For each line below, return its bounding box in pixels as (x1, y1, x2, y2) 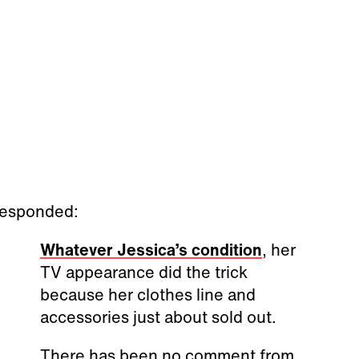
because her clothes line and (40, 283, 256, 307)
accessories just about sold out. (40, 305, 277, 329)
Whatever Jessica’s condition (40, 238, 263, 262)
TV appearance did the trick (40, 260, 248, 284)
